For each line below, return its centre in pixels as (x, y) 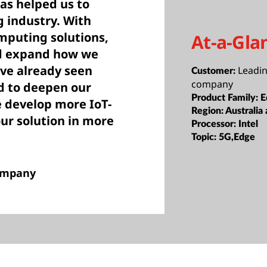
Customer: (215, 71)
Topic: (205, 137)
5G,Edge (237, 137)
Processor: (215, 124)
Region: (209, 111)
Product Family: (226, 97)
